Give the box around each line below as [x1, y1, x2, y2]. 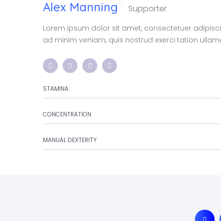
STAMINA [43, 84, 69, 93]
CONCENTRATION [43, 110, 91, 118]
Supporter [128, 2, 167, 14]
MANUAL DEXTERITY [43, 136, 97, 144]
